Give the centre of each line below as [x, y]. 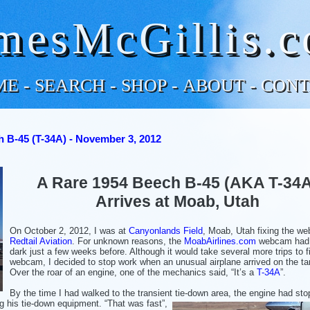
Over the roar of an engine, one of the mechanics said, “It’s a [133, 272]
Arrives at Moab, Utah [177, 202]
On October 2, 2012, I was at [69, 230]
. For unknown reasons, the [128, 241]
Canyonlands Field [166, 230]
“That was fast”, [136, 303]
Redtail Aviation [41, 241]
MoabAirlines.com [220, 241]
